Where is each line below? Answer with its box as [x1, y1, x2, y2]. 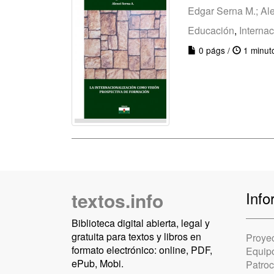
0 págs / [196, 44, 232, 56]
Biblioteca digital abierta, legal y [72, 216, 210, 230]
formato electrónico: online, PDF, [72, 243, 212, 257]
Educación [188, 23, 234, 37]
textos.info [72, 187, 163, 213]
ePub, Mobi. [72, 256, 124, 270]
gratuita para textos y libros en [72, 229, 201, 243]
